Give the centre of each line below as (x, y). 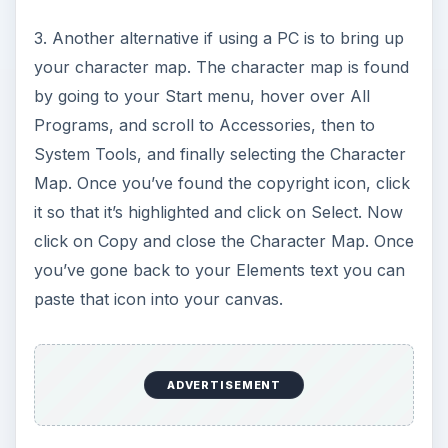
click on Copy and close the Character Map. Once (223, 241)
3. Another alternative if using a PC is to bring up (218, 38)
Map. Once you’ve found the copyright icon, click (221, 183)
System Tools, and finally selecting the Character (219, 154)
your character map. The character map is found (221, 67)
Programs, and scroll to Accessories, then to (204, 125)
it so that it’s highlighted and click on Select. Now (218, 212)
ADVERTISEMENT (224, 384)
